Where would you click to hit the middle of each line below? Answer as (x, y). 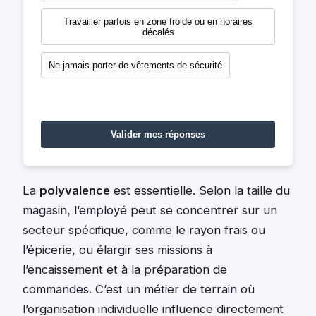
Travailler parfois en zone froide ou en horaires (158, 22)
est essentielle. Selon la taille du (200, 191)
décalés (158, 32)
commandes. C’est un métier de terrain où (139, 290)
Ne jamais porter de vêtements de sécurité (135, 66)
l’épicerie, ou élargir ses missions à (117, 250)
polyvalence (75, 191)
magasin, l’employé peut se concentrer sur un (150, 211)
